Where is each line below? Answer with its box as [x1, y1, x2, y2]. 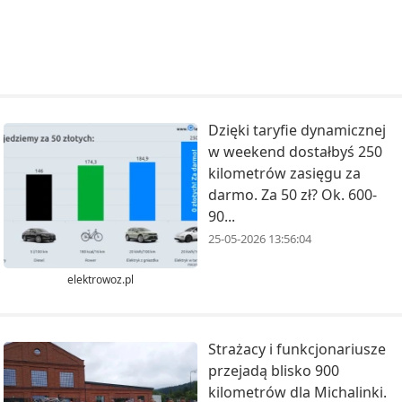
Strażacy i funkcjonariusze [208, 338, 386, 359]
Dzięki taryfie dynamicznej [208, 120, 386, 141]
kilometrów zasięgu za [208, 163, 361, 184]
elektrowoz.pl [67, 271, 134, 287]
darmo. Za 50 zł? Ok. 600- [208, 185, 377, 205]
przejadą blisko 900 [208, 360, 339, 380]
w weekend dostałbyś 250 [208, 142, 382, 162]
